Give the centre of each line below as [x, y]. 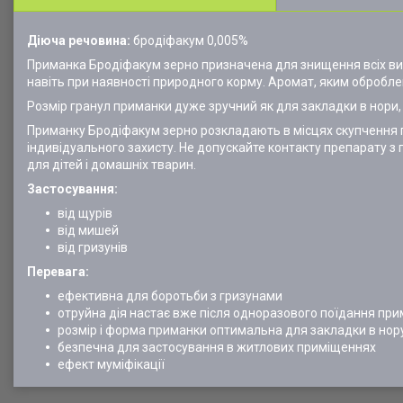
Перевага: [58, 272]
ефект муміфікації [111, 364]
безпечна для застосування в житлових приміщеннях [217, 347]
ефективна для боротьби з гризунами [170, 296]
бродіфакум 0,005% [191, 40]
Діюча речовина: [80, 40]
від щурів [85, 213]
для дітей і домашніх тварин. [112, 165]
